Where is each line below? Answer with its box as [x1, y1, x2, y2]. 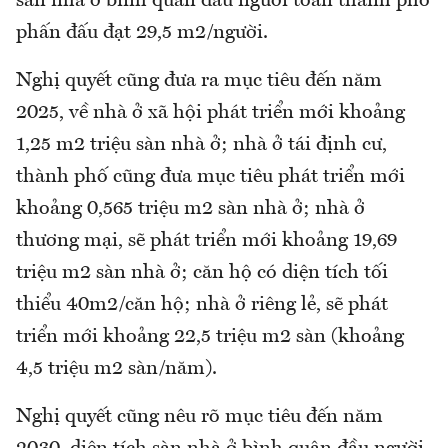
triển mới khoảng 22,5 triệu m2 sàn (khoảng [16, 326, 404, 347]
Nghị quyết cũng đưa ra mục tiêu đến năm [16, 70, 382, 91]
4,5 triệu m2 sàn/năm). [16, 358, 222, 379]
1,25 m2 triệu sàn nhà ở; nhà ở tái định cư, [16, 134, 387, 155]
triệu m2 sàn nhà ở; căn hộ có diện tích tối [16, 262, 388, 283]
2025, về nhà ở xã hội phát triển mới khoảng [16, 102, 405, 123]
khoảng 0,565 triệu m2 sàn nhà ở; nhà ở [16, 198, 365, 219]
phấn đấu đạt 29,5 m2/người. [16, 22, 268, 43]
